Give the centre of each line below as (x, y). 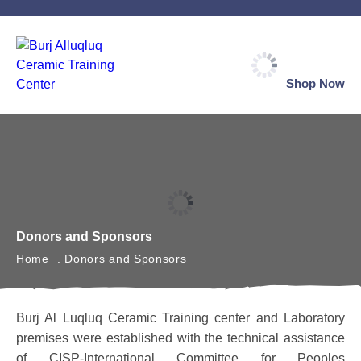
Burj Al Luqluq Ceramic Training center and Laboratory (180, 318)
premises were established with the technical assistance (180, 338)
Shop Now (315, 83)
